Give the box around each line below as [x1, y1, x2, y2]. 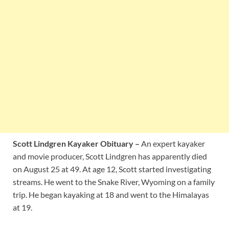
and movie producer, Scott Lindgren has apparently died [13, 151, 207, 161]
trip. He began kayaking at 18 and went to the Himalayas [13, 189, 209, 199]
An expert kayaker [140, 138, 205, 148]
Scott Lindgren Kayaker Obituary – [13, 138, 140, 148]
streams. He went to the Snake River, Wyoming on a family [13, 176, 215, 187]
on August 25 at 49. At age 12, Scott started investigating [13, 164, 211, 174]
